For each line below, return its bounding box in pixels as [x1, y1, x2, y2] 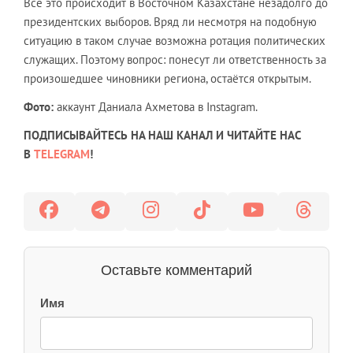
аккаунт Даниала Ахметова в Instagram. [57, 98, 258, 114]
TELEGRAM [34, 146, 90, 162]
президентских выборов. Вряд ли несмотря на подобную [24, 13, 317, 29]
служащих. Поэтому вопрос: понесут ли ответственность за [24, 51, 326, 67]
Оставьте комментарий [101, 262, 252, 278]
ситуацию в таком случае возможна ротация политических [24, 32, 325, 48]
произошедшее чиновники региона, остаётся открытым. [24, 70, 311, 86]
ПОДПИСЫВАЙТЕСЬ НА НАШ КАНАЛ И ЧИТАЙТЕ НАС [24, 127, 300, 143]
